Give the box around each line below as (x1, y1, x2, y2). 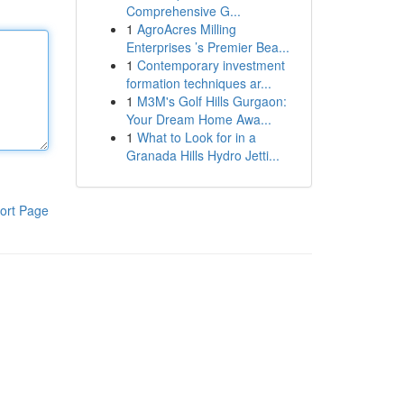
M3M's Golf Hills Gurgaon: (136, 92, 287, 110)
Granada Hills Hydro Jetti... (125, 146, 280, 164)
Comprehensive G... (125, 2, 241, 20)
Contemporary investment (136, 56, 285, 74)
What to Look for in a (136, 128, 256, 146)
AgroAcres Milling (136, 20, 236, 38)
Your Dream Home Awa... (125, 110, 271, 128)
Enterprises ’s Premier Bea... (125, 38, 289, 56)
